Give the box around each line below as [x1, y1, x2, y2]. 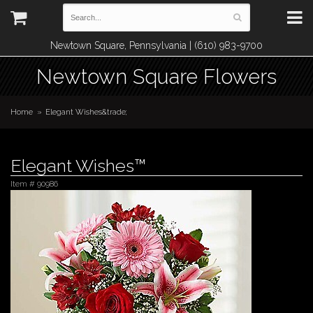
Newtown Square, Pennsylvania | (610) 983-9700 [50, 40, 263, 51]
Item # [10, 179, 37, 189]
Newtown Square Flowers [36, 64, 277, 89]
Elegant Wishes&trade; [45, 107, 128, 117]
